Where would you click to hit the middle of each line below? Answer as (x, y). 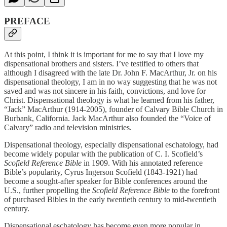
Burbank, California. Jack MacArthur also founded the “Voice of (107, 118)
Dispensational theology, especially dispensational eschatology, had (111, 144)
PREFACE (27, 21)
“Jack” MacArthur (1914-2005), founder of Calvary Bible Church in (113, 109)
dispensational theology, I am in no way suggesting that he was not (110, 82)
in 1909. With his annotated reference (142, 163)
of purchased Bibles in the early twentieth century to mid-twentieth (110, 199)
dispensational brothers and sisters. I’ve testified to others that (101, 63)
